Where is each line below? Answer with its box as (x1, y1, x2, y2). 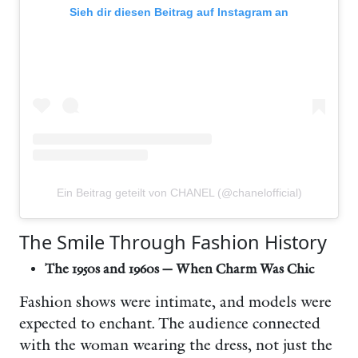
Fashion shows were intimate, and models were (19, 293, 332, 312)
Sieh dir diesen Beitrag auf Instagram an (70, 6, 288, 19)
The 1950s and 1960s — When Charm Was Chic (45, 261, 315, 278)
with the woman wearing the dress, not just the (19, 336, 332, 355)
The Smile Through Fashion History (19, 229, 327, 256)
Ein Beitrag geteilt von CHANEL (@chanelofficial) (56, 186, 302, 200)
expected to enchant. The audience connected (19, 315, 320, 333)
